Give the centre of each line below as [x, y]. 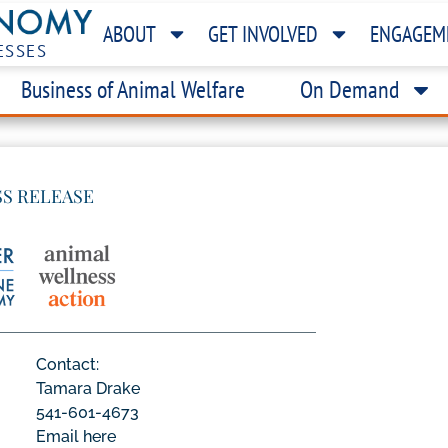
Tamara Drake [88, 388]
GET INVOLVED [263, 33]
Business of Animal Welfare [132, 89]
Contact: [68, 364]
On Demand [349, 89]
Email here [76, 436]
